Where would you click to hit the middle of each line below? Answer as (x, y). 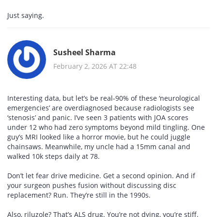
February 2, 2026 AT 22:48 (95, 66)
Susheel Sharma (85, 52)
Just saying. (26, 15)
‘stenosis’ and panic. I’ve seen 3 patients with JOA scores (98, 118)
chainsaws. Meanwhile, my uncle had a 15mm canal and (99, 147)
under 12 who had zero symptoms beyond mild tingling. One (106, 127)
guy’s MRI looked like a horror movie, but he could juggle (99, 137)
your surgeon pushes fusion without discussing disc (92, 186)
